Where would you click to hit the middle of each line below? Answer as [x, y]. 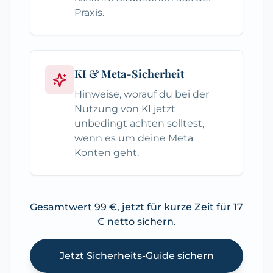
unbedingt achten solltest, [139, 124]
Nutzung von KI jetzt [125, 109]
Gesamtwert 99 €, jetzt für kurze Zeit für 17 [136, 207]
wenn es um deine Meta [134, 138]
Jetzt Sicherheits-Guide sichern [136, 256]
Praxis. [89, 13]
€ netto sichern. [136, 222]
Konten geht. [107, 153]
